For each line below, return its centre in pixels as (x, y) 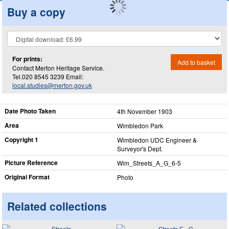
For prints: (27, 59)
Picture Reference (31, 163)
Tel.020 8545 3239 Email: (48, 76)
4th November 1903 (145, 111)
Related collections (57, 206)
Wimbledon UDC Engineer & (157, 140)
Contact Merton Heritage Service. (58, 67)
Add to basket (196, 62)
